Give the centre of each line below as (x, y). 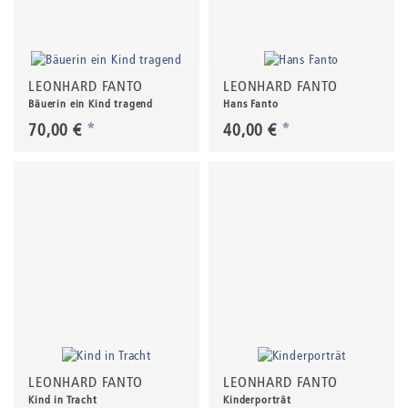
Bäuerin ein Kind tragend (91, 104)
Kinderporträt (257, 399)
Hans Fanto (251, 104)
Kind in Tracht (63, 399)
